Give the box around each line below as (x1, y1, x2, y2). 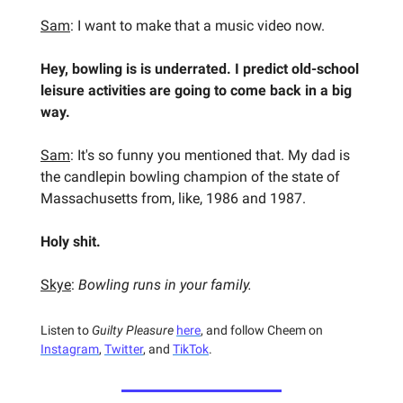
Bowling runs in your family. (78, 275, 252, 293)
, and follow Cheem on (201, 322, 323, 337)
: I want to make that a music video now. (70, 16, 325, 34)
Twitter (104, 341, 143, 356)
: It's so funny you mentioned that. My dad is (70, 146, 350, 164)
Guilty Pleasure (92, 322, 174, 337)
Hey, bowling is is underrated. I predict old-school (40, 59, 359, 77)
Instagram (40, 341, 99, 356)
